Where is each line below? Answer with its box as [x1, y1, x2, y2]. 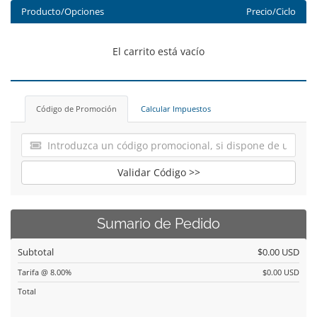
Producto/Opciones [21, 6, 104, 18]
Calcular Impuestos [141, 103, 211, 114]
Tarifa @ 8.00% [18, 267, 71, 277]
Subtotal [18, 246, 54, 258]
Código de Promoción [36, 103, 117, 114]
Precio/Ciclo [246, 6, 296, 18]
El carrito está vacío [113, 45, 204, 58]
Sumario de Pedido [97, 216, 220, 232]
